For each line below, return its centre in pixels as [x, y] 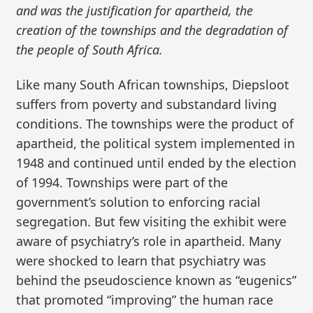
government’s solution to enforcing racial [139, 202]
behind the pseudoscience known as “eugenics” [156, 280]
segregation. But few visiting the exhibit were [152, 221]
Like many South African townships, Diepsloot [153, 84]
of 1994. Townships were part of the [122, 182]
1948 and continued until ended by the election [156, 162]
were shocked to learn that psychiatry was [141, 260]
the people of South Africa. [90, 50]
